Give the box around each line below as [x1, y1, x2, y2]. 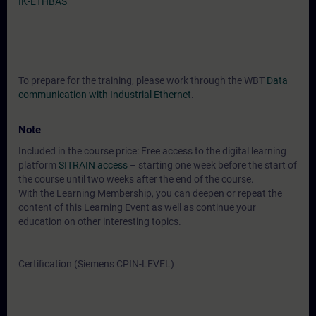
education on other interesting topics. [18, 216, 181, 227]
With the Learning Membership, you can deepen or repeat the [18, 188, 282, 199]
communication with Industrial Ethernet [18, 89, 191, 100]
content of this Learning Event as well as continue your [18, 202, 256, 213]
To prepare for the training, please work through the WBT [18, 75, 267, 86]
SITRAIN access [59, 159, 128, 171]
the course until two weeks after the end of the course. [18, 174, 254, 185]
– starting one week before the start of [128, 159, 297, 171]
